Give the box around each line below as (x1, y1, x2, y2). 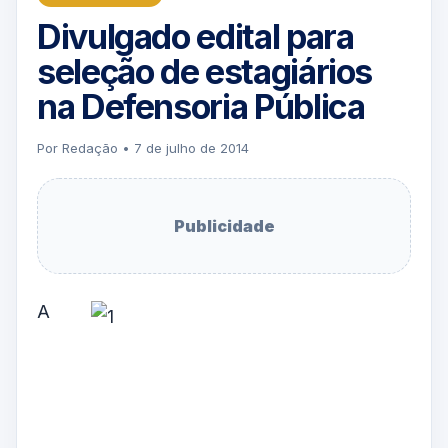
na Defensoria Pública (37, 86, 365, 128)
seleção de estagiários (37, 51, 373, 93)
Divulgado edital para (37, 16, 354, 58)
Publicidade (173, 216, 275, 237)
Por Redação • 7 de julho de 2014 (37, 140, 249, 157)
